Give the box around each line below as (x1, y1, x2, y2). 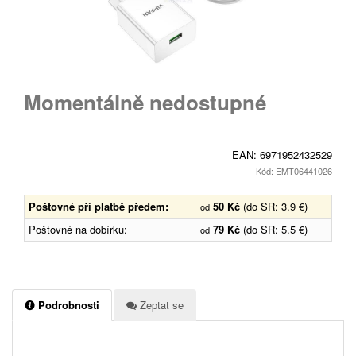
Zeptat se (137, 296, 184, 312)
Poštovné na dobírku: (29, 221, 127, 237)
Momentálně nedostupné (24, 87, 266, 117)
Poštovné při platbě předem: (29, 198, 168, 214)
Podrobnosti (35, 296, 99, 312)
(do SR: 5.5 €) (243, 221, 308, 237)
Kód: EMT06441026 (256, 164, 332, 177)
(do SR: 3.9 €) (243, 198, 308, 214)
